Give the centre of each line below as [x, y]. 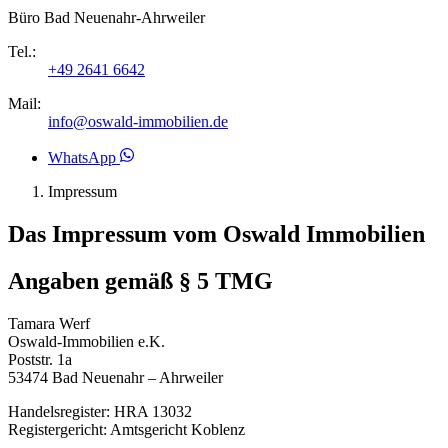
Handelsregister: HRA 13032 [100, 411]
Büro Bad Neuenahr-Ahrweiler [106, 17]
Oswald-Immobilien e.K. [86, 341]
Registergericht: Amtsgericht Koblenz [126, 429]
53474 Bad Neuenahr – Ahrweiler [115, 377]
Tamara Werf [49, 323]
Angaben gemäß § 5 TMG [140, 280]
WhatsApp [82, 157]
